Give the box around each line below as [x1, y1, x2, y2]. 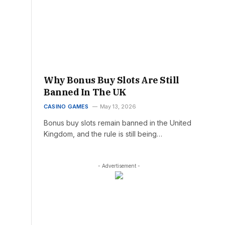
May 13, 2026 [99, 102, 136, 110]
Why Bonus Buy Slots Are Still [44, 74, 179, 86]
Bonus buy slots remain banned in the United [44, 118, 191, 127]
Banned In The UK [44, 86, 127, 98]
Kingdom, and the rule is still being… [44, 129, 162, 138]
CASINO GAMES [44, 102, 89, 110]
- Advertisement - [97, 162, 140, 169]
